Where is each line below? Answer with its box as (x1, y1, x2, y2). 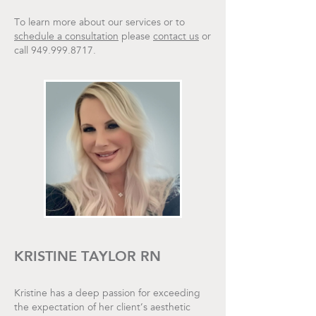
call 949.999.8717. (14, 46, 96, 56)
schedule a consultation (14, 32, 119, 42)
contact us (153, 32, 199, 42)
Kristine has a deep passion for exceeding (14, 288, 200, 299)
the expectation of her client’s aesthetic (14, 303, 190, 313)
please (119, 32, 153, 42)
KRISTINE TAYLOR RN (14, 247, 161, 265)
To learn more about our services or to (14, 18, 185, 28)
